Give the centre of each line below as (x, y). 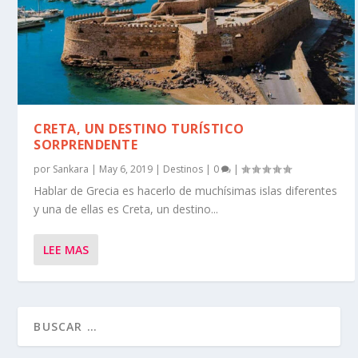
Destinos (183, 169)
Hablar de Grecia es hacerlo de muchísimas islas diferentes (186, 190)
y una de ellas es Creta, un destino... (126, 209)
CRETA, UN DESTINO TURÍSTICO (139, 128)
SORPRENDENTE (86, 144)
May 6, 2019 (126, 169)
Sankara (71, 169)
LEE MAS (66, 249)
